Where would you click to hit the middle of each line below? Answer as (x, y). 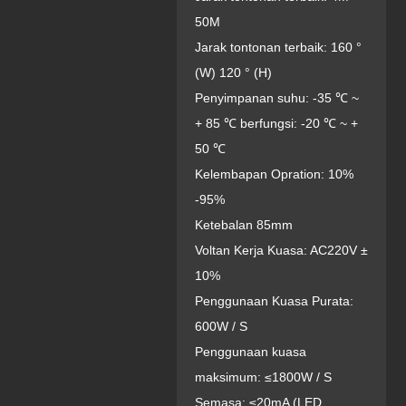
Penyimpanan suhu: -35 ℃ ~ (276, 98)
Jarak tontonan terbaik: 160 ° (278, 47)
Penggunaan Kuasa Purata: (274, 301)
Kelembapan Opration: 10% (274, 174)
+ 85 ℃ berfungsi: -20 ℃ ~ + (276, 123)
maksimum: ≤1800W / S (263, 377)
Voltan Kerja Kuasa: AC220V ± (281, 250)
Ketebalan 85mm (243, 225)
